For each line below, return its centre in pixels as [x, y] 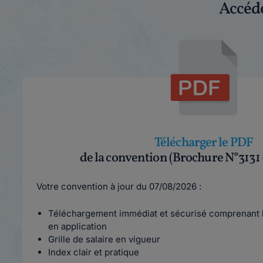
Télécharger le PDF [204, 143]
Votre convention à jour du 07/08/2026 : [119, 186]
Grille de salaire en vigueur [104, 239]
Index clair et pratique [94, 252]
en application [77, 226]
